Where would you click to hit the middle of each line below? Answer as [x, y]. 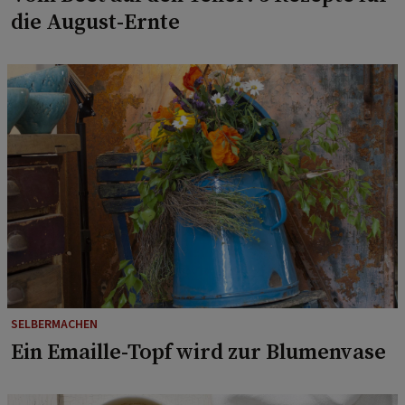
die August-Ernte [95, 21]
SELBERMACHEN [54, 325]
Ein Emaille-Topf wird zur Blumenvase [199, 351]
